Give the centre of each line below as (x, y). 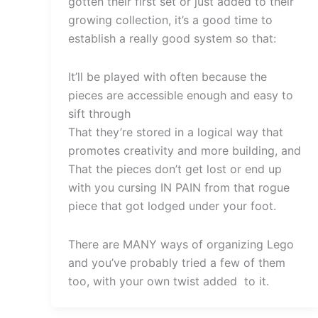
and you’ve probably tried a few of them (177, 262)
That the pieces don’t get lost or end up (175, 169)
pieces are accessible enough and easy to (181, 95)
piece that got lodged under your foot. (174, 205)
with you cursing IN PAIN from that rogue (179, 187)
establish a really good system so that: (172, 38)
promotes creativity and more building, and (185, 150)
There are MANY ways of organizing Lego (181, 244)
